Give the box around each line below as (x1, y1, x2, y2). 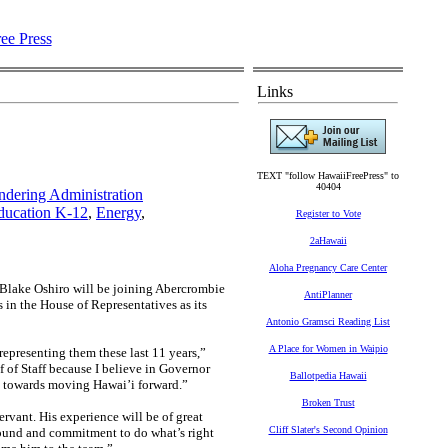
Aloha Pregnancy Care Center (269, 262, 387, 273)
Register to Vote (295, 208, 361, 219)
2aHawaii (309, 235, 347, 246)
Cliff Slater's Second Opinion (268, 424, 388, 435)
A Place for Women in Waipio (268, 343, 388, 354)
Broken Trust (301, 397, 355, 408)
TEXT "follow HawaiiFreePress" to (257, 170, 399, 181)
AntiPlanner (304, 289, 352, 300)
